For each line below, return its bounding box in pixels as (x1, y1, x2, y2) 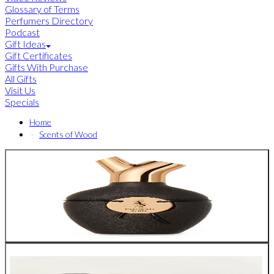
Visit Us (5, 84, 35, 97)
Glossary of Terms (5, 3, 80, 15)
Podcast (5, 26, 40, 39)
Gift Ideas (5, 38, 46, 50)
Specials (5, 96, 39, 108)
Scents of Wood (39, 129, 97, 140)
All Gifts (5, 73, 37, 85)
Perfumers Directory (5, 15, 93, 27)
